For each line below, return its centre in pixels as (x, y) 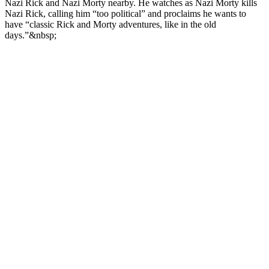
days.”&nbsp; (31, 35)
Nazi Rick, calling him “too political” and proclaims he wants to (125, 14)
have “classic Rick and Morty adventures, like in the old (110, 25)
